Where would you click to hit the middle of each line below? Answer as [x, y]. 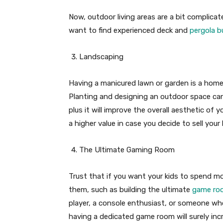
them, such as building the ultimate [130, 190]
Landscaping [101, 57]
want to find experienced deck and [129, 31]
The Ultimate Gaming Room [127, 150]
